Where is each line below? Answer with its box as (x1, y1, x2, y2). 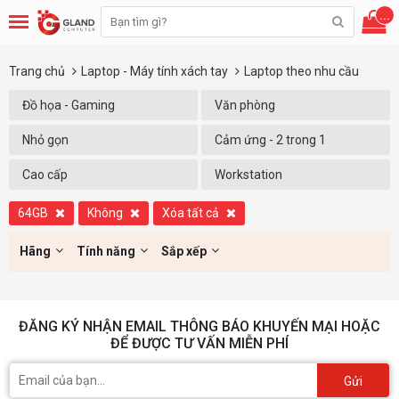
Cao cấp (22, 167, 68, 182)
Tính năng (77, 244, 135, 258)
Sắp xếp (161, 244, 207, 258)
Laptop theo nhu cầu (244, 64, 359, 78)
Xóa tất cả (162, 206, 222, 220)
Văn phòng (215, 98, 275, 112)
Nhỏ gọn (22, 133, 69, 147)
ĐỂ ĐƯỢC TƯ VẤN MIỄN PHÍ (110, 335, 289, 352)
